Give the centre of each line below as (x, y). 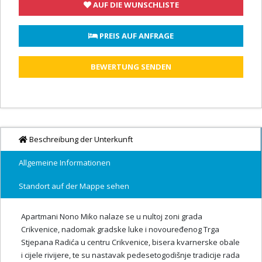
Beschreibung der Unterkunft (80, 139)
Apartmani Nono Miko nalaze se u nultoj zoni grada (112, 217)
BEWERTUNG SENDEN (131, 67)
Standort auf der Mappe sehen (74, 186)
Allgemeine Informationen (65, 163)
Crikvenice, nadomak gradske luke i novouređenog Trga (120, 230)
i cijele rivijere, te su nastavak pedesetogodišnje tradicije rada (130, 255)
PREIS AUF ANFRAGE (136, 36)
